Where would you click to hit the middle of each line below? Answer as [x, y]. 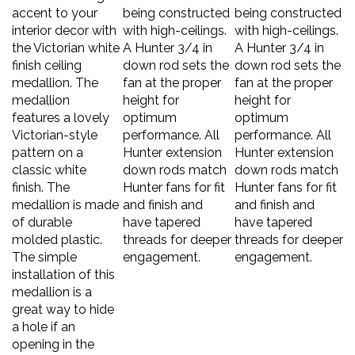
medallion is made [65, 197]
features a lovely [61, 110]
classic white [49, 162]
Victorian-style [55, 127]
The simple [44, 249]
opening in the [53, 336]
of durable [42, 214]
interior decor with [64, 23]
